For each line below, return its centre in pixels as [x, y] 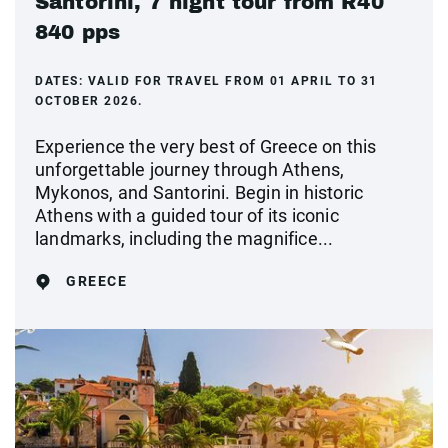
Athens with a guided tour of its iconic [187, 215]
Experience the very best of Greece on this [206, 146]
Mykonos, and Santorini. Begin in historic [199, 192]
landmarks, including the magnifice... [184, 238]
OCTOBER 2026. [89, 101]
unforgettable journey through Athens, [190, 169]
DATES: [61, 81]
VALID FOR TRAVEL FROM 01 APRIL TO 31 [232, 81]
